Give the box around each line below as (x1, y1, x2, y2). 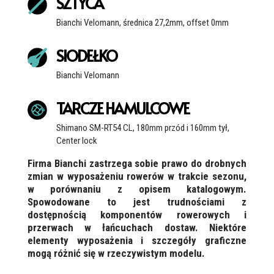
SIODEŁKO (56, 45, 117, 67)
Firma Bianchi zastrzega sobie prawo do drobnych (27, 157, 247, 170)
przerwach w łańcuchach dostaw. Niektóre (27, 221, 247, 234)
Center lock (56, 135, 97, 147)
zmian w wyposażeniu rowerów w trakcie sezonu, (27, 170, 247, 183)
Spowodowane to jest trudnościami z (27, 196, 247, 209)
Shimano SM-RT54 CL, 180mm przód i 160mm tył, (56, 122, 229, 134)
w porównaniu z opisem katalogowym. (27, 183, 247, 196)
